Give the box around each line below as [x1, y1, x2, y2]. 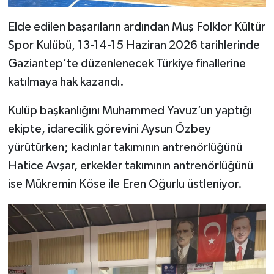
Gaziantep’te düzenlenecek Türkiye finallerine [7, 57, 246, 70]
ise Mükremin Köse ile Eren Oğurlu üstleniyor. [7, 178, 242, 191]
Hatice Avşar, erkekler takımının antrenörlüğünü [7, 160, 253, 172]
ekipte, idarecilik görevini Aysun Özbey [7, 123, 211, 136]
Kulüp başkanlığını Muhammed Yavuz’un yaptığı [7, 105, 252, 117]
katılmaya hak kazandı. [7, 76, 124, 89]
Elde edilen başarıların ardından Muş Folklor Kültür [7, 21, 265, 34]
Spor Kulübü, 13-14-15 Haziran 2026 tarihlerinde [7, 39, 260, 52]
